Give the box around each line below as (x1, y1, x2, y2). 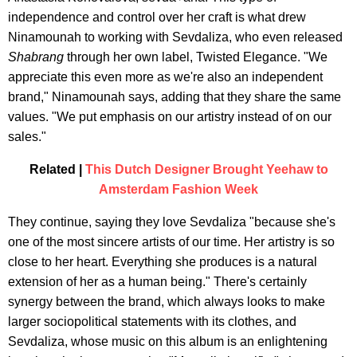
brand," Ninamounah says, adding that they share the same (8, 90, 341, 104)
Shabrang (8, 50, 64, 65)
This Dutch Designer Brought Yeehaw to (84, 163, 328, 177)
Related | (29, 163, 85, 177)
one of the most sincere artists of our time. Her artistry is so (8, 235, 335, 249)
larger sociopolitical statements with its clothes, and (8, 315, 296, 329)
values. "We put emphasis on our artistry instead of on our (8, 110, 331, 124)
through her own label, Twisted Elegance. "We (64, 50, 328, 65)
